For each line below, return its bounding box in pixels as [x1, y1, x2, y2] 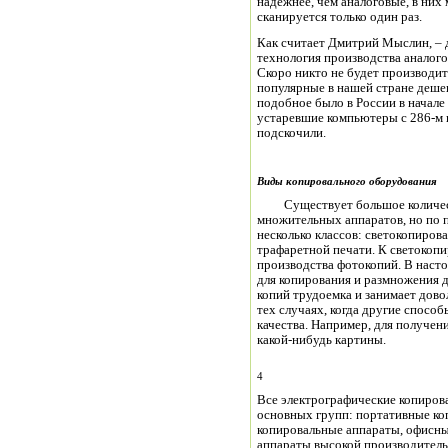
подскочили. [257, 126, 326, 141]
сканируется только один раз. [257, 10, 422, 25]
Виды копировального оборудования [257, 175, 437, 188]
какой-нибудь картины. [257, 333, 386, 348]
